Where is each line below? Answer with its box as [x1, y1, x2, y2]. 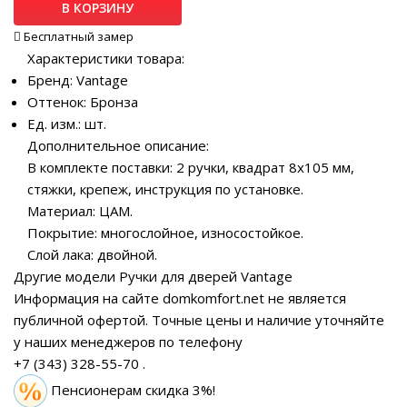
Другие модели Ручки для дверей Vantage [14, 267, 293, 286]
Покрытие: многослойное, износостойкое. [27, 223, 303, 243]
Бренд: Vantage [27, 71, 128, 90]
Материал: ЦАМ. [27, 202, 133, 221]
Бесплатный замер [24, 28, 134, 45]
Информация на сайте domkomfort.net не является [14, 289, 346, 308]
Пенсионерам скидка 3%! [51, 380, 215, 399]
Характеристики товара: [27, 49, 184, 68]
